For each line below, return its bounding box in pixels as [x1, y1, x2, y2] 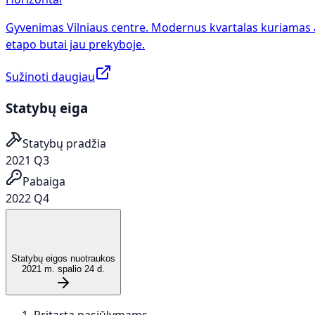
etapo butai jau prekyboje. [6, 36, 145, 52]
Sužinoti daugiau [6, 68, 95, 84]
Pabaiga [22, 174, 65, 190]
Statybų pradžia [22, 136, 106, 152]
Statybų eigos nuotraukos [11, 253, 115, 264]
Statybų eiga [6, 98, 88, 117]
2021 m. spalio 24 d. [22, 264, 105, 275]
